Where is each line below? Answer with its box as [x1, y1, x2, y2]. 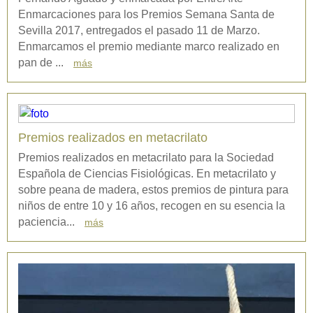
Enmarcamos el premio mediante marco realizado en [18, 40, 279, 52]
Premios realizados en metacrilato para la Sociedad [18, 151, 274, 163]
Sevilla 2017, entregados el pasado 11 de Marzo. [18, 24, 260, 36]
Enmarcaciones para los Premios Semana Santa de [18, 8, 275, 20]
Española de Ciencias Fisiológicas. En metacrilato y [18, 167, 276, 180]
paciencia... [18, 215, 78, 228]
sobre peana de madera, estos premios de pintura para [18, 183, 289, 196]
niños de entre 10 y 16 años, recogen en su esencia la [18, 199, 285, 212]
